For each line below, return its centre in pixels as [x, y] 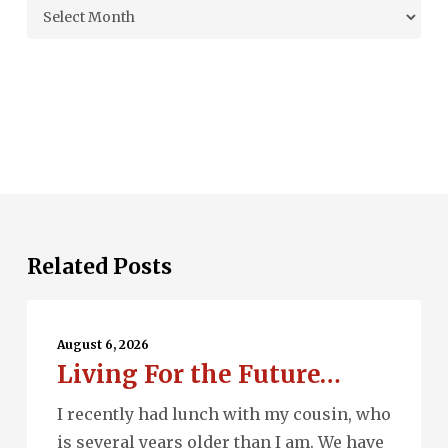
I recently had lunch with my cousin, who [223, 414]
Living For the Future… [198, 374]
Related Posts [99, 266]
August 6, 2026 [102, 344]
